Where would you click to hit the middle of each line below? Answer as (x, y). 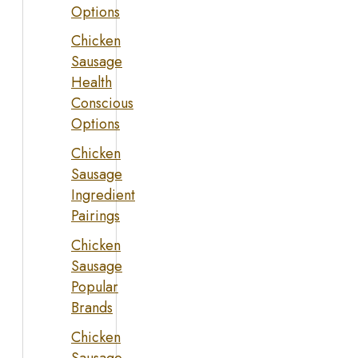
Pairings (95, 216)
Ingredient (103, 195)
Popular (95, 286)
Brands (92, 307)
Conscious (102, 103)
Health (91, 83)
